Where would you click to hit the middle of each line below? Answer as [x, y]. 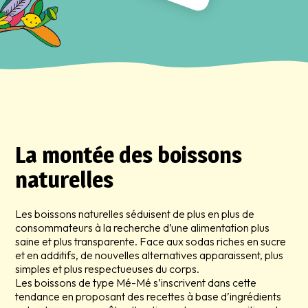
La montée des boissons [129, 155]
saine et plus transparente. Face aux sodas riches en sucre [151, 242]
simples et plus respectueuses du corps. [108, 269]
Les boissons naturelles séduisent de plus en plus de [135, 214]
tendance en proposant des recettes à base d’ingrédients [148, 297]
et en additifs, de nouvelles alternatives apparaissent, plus [150, 255]
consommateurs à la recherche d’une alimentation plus [143, 228]
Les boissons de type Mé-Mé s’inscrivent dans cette [136, 283]
